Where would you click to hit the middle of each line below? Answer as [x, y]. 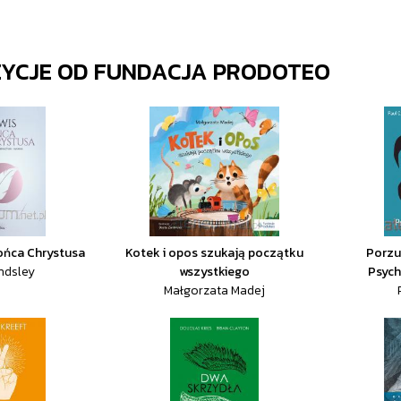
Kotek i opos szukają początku [215, 253]
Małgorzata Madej [215, 290]
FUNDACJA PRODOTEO [212, 71]
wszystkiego [215, 272]
